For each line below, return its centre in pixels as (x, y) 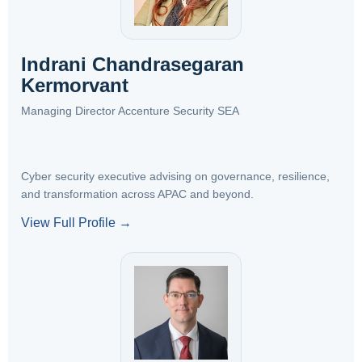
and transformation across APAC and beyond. (137, 194)
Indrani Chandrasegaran (133, 64)
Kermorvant (75, 85)
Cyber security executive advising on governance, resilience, (175, 176)
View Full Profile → (76, 223)
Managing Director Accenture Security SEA (130, 111)
